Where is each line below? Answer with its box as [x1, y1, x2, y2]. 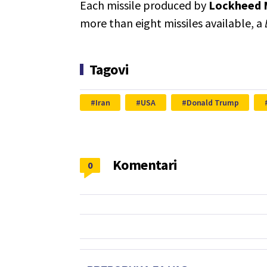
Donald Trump [186, 97, 239, 108]
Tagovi [89, 60, 129, 79]
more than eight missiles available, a [80, 15, 265, 30]
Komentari [113, 155, 178, 174]
